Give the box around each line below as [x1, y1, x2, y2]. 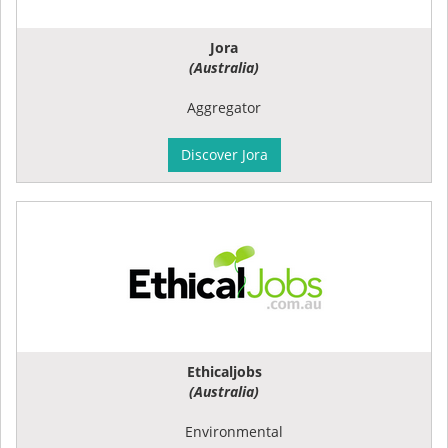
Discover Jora [180, 144, 268, 164]
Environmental [185, 421, 283, 441]
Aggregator [187, 97, 261, 117]
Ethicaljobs [186, 361, 262, 381]
